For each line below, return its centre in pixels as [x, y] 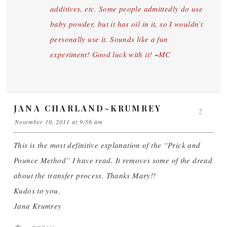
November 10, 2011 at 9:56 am [59, 122]
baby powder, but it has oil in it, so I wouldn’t [126, 24]
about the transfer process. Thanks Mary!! [85, 175]
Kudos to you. [37, 191]
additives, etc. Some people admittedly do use [126, 9]
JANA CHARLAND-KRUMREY [88, 108]
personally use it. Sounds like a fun [109, 39]
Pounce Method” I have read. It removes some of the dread [113, 160]
